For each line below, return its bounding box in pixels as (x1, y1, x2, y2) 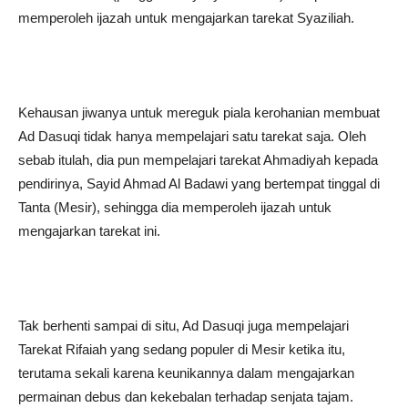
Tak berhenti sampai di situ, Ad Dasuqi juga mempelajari (18, 318, 349, 333)
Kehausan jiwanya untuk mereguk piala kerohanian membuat (18, 105, 380, 120)
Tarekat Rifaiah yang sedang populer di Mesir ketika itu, (18, 342, 345, 357)
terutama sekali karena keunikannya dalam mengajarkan (18, 365, 354, 381)
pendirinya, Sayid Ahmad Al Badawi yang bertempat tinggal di (18, 176, 380, 191)
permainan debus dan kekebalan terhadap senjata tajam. (18, 389, 353, 404)
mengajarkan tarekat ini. (18, 223, 160, 239)
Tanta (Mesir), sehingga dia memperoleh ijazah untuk (18, 199, 331, 215)
